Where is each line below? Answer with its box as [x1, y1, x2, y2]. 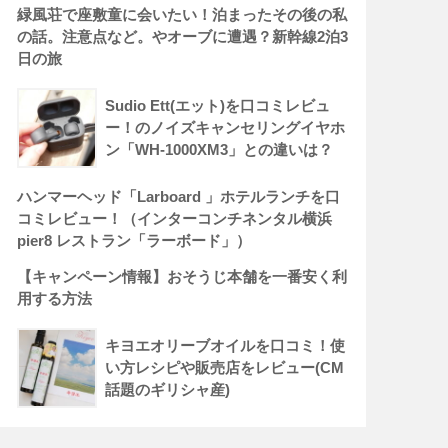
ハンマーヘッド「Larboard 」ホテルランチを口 [17, 188, 341, 206]
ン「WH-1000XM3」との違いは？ [105, 141, 334, 159]
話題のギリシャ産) [105, 381, 231, 399]
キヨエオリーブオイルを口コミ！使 [105, 337, 346, 355]
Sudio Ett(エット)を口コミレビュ [105, 97, 331, 115]
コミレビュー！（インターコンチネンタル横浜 [17, 210, 333, 228]
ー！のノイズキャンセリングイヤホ [105, 119, 346, 137]
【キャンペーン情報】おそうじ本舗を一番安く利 [17, 268, 348, 286]
